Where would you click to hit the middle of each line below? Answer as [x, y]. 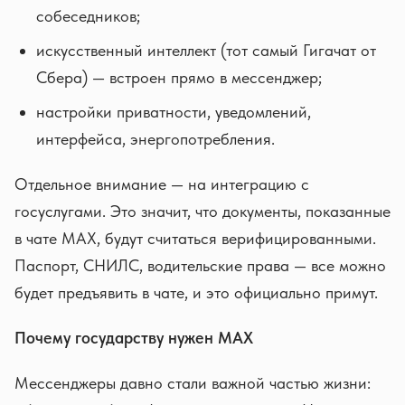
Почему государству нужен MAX [134, 338]
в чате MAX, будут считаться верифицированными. [195, 238]
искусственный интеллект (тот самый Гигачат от [206, 50]
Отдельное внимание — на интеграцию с [162, 184]
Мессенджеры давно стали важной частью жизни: [193, 383]
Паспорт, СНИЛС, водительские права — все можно [200, 265]
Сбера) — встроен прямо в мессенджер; [179, 77]
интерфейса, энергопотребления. [155, 139]
